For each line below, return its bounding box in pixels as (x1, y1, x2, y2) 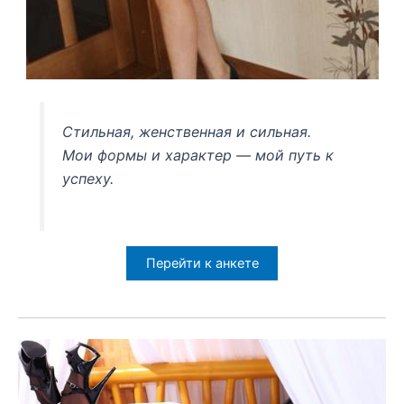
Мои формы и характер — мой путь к (62, 145, 335, 164)
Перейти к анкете (145, 255, 259, 272)
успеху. (62, 169, 115, 188)
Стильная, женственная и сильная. (62, 122, 312, 141)
